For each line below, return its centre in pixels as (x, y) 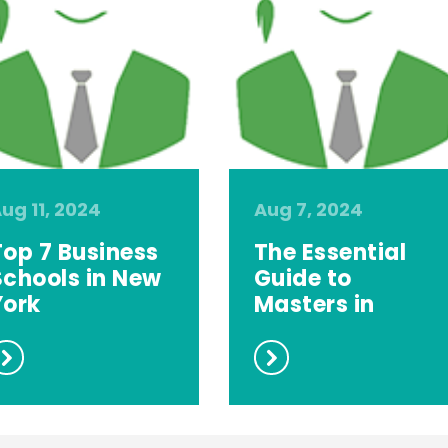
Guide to (302, 279)
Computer (312, 331)
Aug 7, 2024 (308, 210)
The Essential (330, 253)
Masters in (314, 305)
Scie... (288, 357)
